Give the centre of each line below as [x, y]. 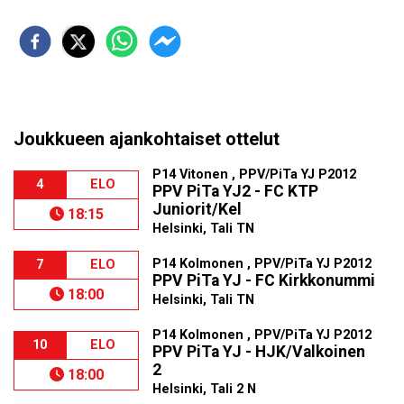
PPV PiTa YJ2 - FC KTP [236, 191]
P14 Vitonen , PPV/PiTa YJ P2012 [255, 174]
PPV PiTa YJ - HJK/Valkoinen [259, 352]
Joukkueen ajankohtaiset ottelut [147, 139]
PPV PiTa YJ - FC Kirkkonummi [264, 280]
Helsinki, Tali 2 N [205, 389]
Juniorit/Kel [197, 209]
